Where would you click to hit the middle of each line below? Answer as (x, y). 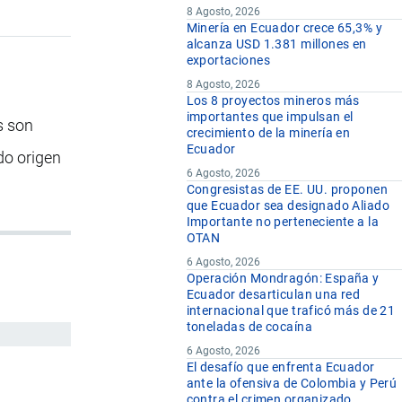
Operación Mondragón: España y (283, 279)
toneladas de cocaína (249, 327)
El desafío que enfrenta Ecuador (280, 367)
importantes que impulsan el (270, 117)
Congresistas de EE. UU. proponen (287, 190)
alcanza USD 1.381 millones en (276, 44)
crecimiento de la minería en (268, 133)
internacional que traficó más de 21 (291, 311)
